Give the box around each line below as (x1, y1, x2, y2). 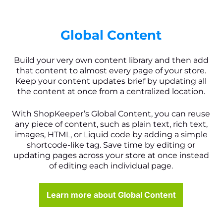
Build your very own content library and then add (13, 55, 209, 65)
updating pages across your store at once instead (13, 150, 209, 160)
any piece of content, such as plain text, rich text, (14, 119, 208, 129)
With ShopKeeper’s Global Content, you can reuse (12, 109, 210, 118)
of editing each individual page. (49, 161, 173, 170)
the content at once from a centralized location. (17, 86, 205, 96)
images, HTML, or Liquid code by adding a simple (14, 129, 208, 139)
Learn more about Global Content (46, 189, 176, 200)
